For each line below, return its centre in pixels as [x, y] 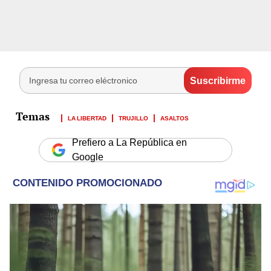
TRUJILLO [133, 118]
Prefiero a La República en [129, 143]
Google [88, 157]
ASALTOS [175, 118]
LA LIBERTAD [87, 118]
